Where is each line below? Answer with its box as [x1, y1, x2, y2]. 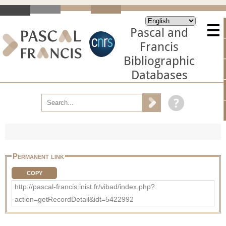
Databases [131, 68, 188, 82]
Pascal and [130, 26, 188, 40]
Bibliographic [124, 54, 195, 68]
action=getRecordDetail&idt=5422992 [15, 195, 134, 203]
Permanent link [13, 151, 64, 160]
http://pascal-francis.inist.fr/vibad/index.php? [15, 182, 155, 191]
